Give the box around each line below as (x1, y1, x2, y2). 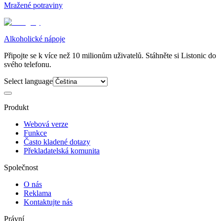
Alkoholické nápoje (4, 34, 65, 43)
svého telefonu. (4, 60, 51, 69)
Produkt (4, 103, 29, 111)
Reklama (24, 188, 51, 197)
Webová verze (24, 119, 68, 128)
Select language (4, 76, 53, 85)
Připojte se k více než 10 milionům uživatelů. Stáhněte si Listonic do (4, 51, 216, 60)
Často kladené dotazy (24, 137, 90, 146)
